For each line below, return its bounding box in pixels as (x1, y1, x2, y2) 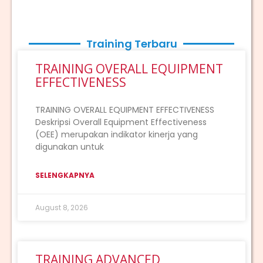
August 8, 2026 (35, 202, 88, 213)
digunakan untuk (35, 140, 104, 153)
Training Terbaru (86, 36, 177, 51)
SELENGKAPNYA (35, 170, 95, 180)
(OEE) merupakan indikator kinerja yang (35, 128, 198, 140)
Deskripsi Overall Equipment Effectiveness (35, 116, 207, 128)
